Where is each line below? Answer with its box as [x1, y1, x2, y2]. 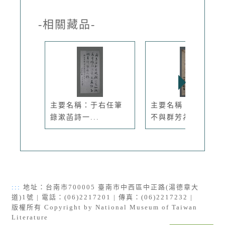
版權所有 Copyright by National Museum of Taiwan [12, 203, 197, 211]
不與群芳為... [151, 113, 200, 121]
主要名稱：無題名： [151, 101, 223, 109]
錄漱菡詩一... [50, 113, 99, 121]
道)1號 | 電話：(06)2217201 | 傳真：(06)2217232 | [12, 193, 195, 201]
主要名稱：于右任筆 [50, 101, 123, 109]
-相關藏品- [38, 18, 95, 31]
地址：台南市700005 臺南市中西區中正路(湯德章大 [21, 183, 199, 191]
